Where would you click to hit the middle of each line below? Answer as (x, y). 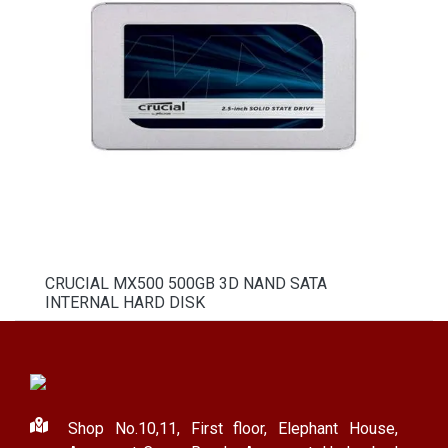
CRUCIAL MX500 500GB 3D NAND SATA (186, 283)
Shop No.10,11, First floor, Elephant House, (233, 428)
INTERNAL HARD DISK (125, 302)
